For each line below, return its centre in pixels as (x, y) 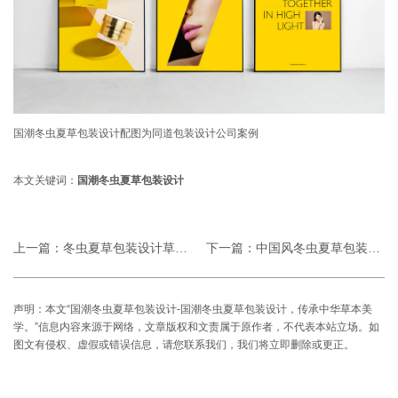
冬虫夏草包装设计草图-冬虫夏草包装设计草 (119, 248)
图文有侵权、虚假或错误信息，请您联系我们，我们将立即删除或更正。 (184, 345)
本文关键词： (45, 181)
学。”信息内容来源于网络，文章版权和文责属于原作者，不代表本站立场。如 (196, 327)
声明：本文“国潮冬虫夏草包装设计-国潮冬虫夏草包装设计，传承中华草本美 (193, 310)
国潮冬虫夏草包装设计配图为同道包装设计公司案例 (136, 134)
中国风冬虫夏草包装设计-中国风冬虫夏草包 (312, 248)
